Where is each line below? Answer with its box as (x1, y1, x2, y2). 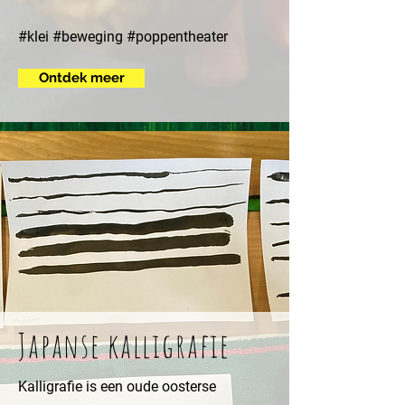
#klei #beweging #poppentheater (18, 28, 228, 45)
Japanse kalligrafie (18, 324, 231, 366)
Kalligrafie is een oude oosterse (18, 378, 216, 395)
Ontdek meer (38, 70, 125, 86)
